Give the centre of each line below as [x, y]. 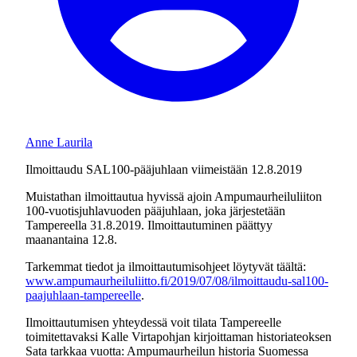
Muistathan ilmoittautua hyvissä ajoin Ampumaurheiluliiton [174, 196]
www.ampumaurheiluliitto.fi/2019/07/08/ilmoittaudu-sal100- [177, 281]
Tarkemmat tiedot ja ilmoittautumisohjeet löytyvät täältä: [166, 267]
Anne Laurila [59, 142]
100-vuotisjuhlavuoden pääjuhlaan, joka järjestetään [155, 211]
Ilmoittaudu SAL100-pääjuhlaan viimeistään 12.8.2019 [164, 169]
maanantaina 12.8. [71, 239]
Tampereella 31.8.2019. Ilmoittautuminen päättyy [149, 225]
